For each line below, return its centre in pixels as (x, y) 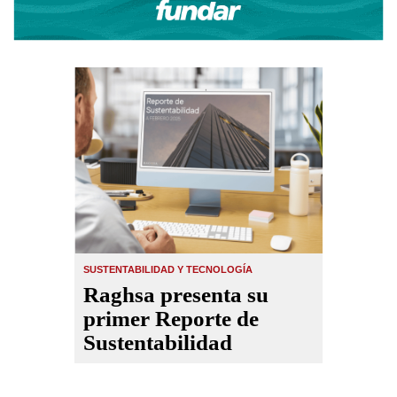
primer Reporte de (171, 319)
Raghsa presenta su (176, 295)
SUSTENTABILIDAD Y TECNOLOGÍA (168, 269)
